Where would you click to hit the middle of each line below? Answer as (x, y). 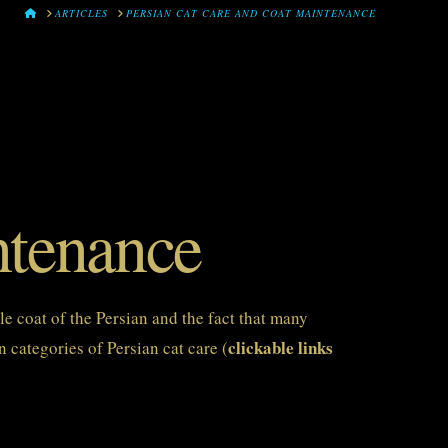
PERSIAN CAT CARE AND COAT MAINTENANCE (251, 13)
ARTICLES (81, 13)
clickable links (280, 348)
